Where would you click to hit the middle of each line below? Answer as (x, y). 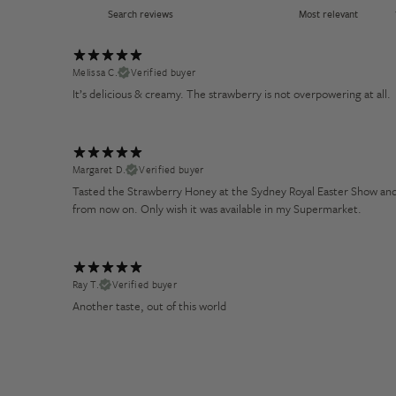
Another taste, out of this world (149, 305)
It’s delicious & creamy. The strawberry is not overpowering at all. (232, 93)
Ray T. (86, 284)
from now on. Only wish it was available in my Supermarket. (217, 208)
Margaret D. (99, 169)
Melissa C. (95, 72)
